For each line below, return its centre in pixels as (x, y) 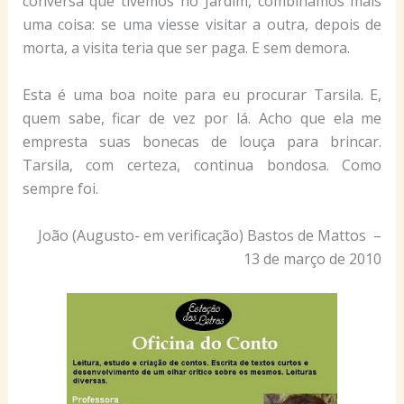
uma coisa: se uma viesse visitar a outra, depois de (202, 25)
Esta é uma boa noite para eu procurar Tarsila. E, (202, 95)
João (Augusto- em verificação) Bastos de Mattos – (210, 235)
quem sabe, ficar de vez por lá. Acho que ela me (202, 118)
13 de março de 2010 (311, 258)
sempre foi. (60, 188)
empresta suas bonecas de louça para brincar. (202, 142)
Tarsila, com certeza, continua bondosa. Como (202, 165)
